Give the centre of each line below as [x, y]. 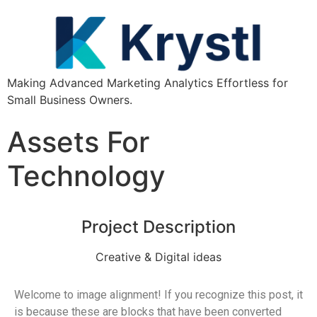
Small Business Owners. [70, 100]
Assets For [78, 142]
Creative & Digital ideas [158, 257]
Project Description [158, 227]
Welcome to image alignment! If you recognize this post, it [158, 295]
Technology [86, 176]
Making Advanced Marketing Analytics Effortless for [148, 83]
